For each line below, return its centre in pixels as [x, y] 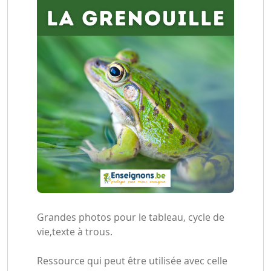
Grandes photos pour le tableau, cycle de [131, 217]
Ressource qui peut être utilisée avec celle [132, 261]
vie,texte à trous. [75, 232]
